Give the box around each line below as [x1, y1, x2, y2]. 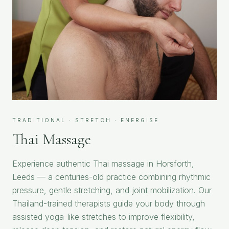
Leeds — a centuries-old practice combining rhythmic [12, 171, 211, 182]
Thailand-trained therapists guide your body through [12, 198, 205, 209]
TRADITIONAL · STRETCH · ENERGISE [12, 117, 159, 123]
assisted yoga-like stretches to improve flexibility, [12, 211, 195, 222]
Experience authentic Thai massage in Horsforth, [12, 158, 194, 169]
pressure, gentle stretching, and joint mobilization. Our [12, 185, 212, 195]
